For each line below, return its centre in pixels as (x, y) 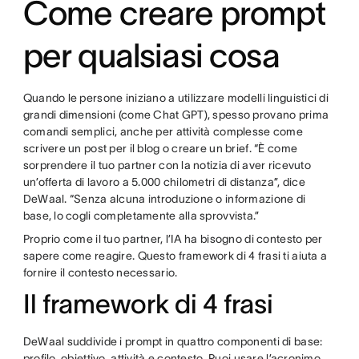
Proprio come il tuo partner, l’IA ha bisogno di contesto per (173, 239)
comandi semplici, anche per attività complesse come (163, 131)
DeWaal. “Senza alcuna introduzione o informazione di (164, 199)
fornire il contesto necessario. (103, 272)
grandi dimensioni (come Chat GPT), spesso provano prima (176, 115)
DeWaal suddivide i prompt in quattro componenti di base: (173, 341)
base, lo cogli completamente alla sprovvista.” (142, 216)
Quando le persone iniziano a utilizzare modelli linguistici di (176, 98)
